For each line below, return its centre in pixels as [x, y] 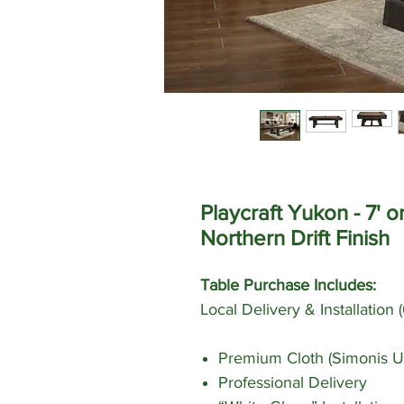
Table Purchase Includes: [288, 285]
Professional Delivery [293, 383]
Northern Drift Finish [295, 238]
